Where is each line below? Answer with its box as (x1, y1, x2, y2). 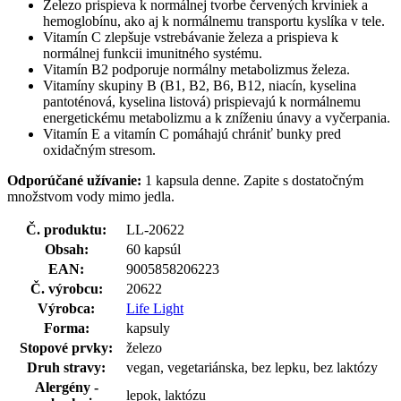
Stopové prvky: (20, 339, 113, 355)
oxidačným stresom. (43, 141, 156, 158)
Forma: (43, 320, 90, 336)
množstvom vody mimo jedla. (7, 188, 175, 204)
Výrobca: (38, 300, 95, 316)
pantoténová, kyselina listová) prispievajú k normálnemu (43, 93, 361, 109)
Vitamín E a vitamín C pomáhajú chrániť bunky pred (43, 125, 341, 141)
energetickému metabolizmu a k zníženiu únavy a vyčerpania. (43, 109, 390, 125)
